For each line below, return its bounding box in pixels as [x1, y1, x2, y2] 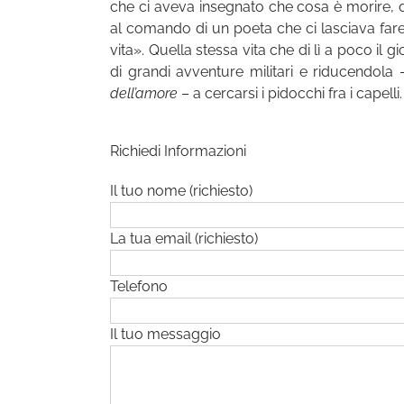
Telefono [110, 278, 168, 296]
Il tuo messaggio [110, 326, 221, 344]
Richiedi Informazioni [110, 142, 246, 161]
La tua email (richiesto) [110, 230, 258, 248]
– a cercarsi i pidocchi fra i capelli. [178, 85, 402, 103]
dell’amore [110, 85, 178, 103]
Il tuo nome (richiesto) [110, 182, 252, 200]
